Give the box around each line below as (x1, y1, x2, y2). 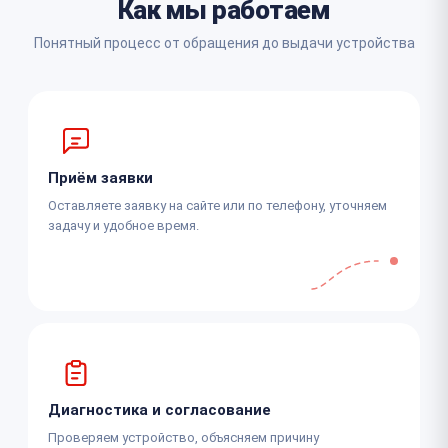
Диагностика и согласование (48, 400, 271, 419)
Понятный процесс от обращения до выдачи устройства (33, 34, 415, 51)
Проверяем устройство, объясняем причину (48, 429, 319, 445)
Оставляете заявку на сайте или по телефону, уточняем (48, 197, 387, 213)
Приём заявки (48, 168, 153, 187)
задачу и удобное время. (48, 217, 199, 233)
